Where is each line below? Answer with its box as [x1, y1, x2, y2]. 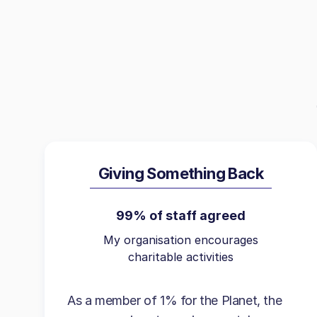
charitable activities [127, 250, 234, 264]
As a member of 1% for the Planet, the [67, 293, 282, 308]
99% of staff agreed [115, 208, 246, 223]
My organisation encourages [103, 233, 258, 247]
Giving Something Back [98, 164, 264, 183]
